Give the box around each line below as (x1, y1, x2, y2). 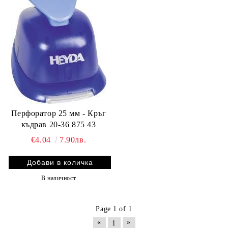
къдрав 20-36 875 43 (21, 120, 96, 129)
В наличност (41, 174, 76, 182)
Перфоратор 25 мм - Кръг (11, 108, 106, 118)
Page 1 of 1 (96, 205, 132, 213)
